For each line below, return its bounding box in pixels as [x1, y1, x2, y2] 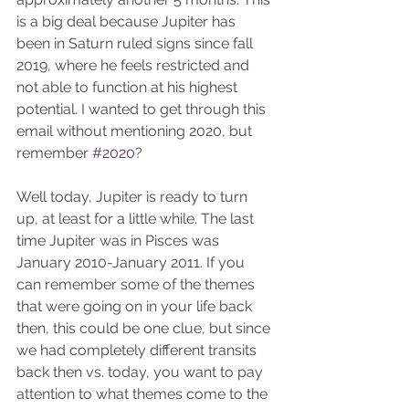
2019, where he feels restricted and [16, 57, 253, 75]
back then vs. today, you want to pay [16, 363, 267, 382]
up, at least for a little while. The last [16, 210, 257, 228]
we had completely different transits [16, 341, 260, 360]
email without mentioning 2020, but [16, 122, 256, 141]
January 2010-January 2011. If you [16, 254, 248, 272]
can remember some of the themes [16, 276, 258, 294]
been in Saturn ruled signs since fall [16, 35, 257, 53]
